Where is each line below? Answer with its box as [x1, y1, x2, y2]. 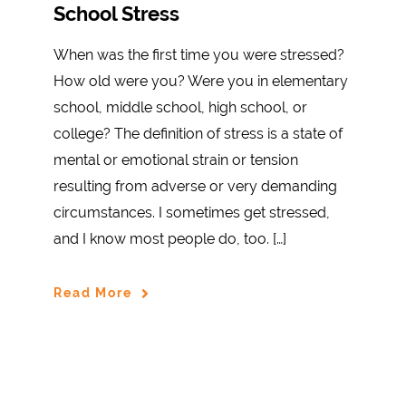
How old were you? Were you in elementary [53, 72, 348, 90]
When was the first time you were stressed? [53, 45, 344, 63]
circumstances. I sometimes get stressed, [53, 203, 330, 221]
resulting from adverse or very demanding [53, 177, 337, 195]
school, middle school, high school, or [53, 98, 307, 116]
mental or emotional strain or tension [53, 150, 298, 169]
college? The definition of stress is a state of [53, 124, 343, 142]
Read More [53, 285, 132, 301]
